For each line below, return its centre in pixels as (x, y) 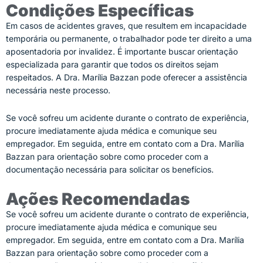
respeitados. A (35, 77)
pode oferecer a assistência (193, 77)
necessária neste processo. (58, 90)
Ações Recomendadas (98, 199)
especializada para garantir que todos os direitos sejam (112, 64)
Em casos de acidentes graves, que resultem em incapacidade (126, 26)
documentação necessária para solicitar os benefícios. (110, 169)
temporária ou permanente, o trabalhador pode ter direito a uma (129, 38)
